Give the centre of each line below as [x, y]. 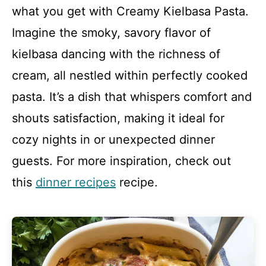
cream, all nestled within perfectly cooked [130, 75]
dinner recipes [76, 182]
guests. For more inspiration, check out [121, 161]
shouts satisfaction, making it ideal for [118, 118]
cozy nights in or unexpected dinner [113, 140]
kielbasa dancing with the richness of [116, 54]
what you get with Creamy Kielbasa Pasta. [130, 11]
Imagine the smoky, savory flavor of [111, 33]
